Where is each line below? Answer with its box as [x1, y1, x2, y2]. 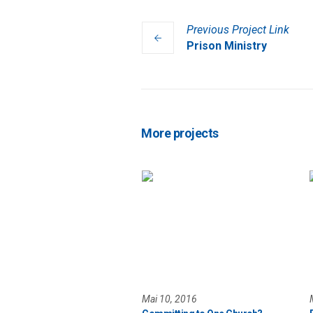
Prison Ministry [187, 39, 267, 53]
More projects [141, 126, 219, 141]
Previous [187, 23, 229, 37]
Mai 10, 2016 [142, 293, 197, 305]
